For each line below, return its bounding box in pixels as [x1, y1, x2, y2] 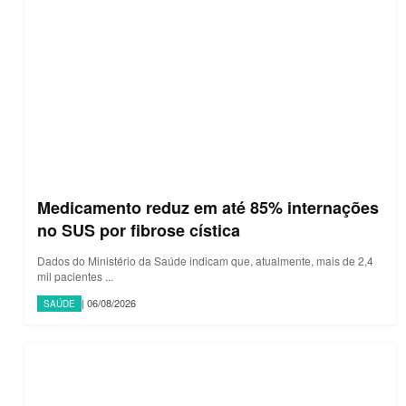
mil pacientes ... [37, 267, 113, 284]
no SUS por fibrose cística [37, 217, 240, 242]
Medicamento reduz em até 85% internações [37, 195, 379, 219]
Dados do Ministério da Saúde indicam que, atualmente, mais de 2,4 [37, 252, 373, 268]
